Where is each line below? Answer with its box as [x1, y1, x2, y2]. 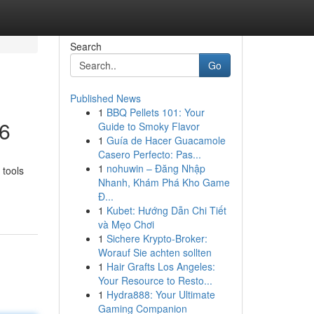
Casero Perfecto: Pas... [97, 147, 201, 161]
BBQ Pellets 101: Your [106, 105, 205, 119]
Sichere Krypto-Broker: [106, 231, 207, 245]
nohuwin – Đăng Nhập [106, 161, 205, 175]
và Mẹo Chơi [97, 217, 154, 231]
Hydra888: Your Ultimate [106, 287, 215, 301]
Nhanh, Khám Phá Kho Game [97, 175, 230, 189]
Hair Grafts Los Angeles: [106, 259, 215, 273]
